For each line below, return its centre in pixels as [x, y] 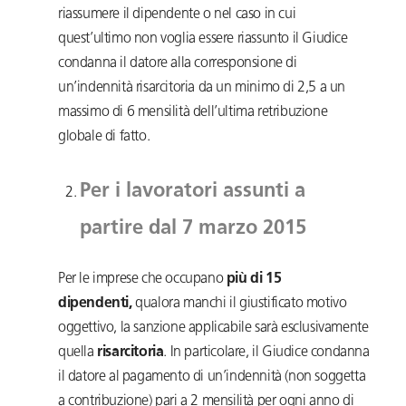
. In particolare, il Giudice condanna [266, 353]
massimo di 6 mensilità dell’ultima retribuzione [193, 113]
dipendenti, [97, 304]
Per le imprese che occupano [142, 280]
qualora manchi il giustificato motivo [241, 304]
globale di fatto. [104, 137]
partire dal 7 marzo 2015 [193, 229]
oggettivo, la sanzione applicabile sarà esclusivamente [213, 329]
